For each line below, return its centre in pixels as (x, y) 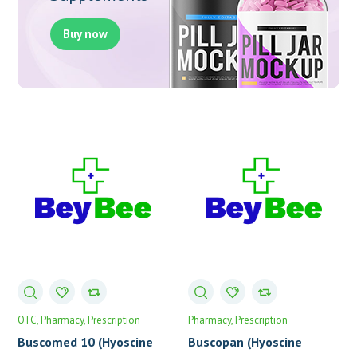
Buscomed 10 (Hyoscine (86, 342)
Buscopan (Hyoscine (245, 342)
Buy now (85, 33)
